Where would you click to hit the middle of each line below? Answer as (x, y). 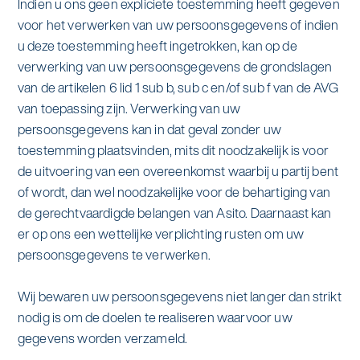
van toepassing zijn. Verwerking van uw (129, 109)
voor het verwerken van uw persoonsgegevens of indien (178, 25)
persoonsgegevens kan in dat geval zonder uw (149, 130)
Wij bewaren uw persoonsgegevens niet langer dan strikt (179, 297)
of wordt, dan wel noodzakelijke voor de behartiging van (174, 192)
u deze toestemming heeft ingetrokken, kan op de (157, 46)
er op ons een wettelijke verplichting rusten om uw (161, 234)
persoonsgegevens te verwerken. (114, 255)
